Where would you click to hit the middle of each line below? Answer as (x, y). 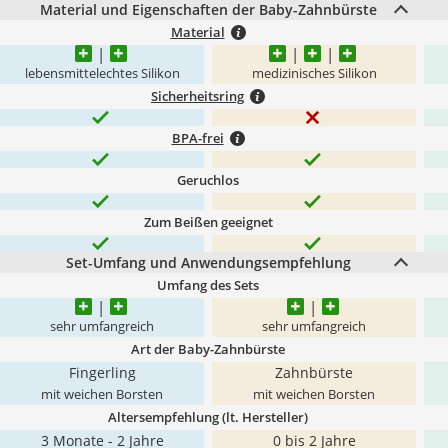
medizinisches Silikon (314, 73)
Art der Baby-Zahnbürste (208, 349)
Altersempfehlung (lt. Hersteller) (208, 417)
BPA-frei (197, 138)
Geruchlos (208, 180)
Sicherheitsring (197, 96)
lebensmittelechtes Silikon (102, 73)
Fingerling (102, 372)
